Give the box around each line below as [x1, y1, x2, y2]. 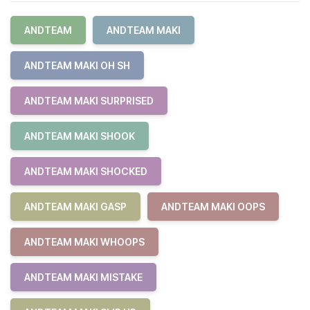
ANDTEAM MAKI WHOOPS [24, 236, 145, 248]
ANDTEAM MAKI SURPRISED [24, 95, 154, 107]
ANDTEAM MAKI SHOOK [24, 130, 135, 142]
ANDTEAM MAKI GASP [24, 201, 127, 212]
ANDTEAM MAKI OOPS [161, 201, 265, 212]
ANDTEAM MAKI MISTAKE [24, 271, 143, 283]
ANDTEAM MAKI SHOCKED [24, 165, 147, 177]
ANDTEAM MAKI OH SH [24, 60, 130, 71]
